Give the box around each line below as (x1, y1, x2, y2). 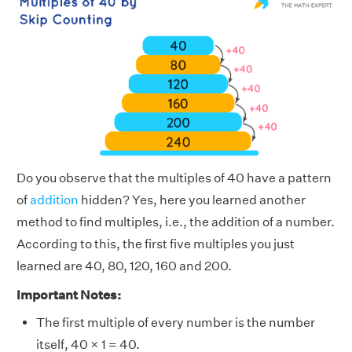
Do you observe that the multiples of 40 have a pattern (16, 170, 332, 185)
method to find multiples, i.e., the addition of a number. (16, 214, 335, 229)
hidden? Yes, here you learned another (79, 192, 306, 207)
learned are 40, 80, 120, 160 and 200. (16, 258, 232, 273)
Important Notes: (16, 287, 121, 302)
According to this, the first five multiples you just (16, 236, 295, 251)
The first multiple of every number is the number (36, 314, 315, 330)
